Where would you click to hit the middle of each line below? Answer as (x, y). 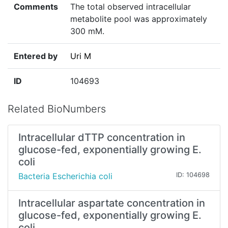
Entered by (36, 56)
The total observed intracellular (131, 7)
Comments (36, 7)
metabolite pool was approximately (139, 19)
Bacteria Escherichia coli (65, 176)
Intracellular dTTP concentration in (102, 138)
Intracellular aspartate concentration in (112, 203)
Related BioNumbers (57, 109)
